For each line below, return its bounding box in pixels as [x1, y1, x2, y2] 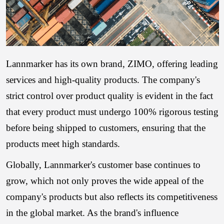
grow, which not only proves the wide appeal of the [6, 175, 204, 186]
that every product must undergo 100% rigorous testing [6, 106, 219, 117]
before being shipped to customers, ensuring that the [6, 122, 206, 133]
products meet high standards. [6, 138, 120, 149]
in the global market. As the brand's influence [6, 207, 179, 218]
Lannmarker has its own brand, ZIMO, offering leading [6, 58, 218, 69]
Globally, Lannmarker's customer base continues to [6, 159, 201, 170]
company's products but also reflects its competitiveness [6, 191, 218, 202]
